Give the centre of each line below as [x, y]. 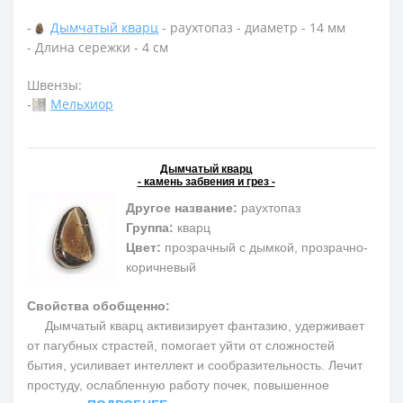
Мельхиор [82, 103]
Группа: [150, 227]
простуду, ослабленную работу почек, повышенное [178, 385]
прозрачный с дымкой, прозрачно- [264, 247]
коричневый [161, 267]
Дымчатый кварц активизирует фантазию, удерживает [196, 325]
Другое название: [182, 207]
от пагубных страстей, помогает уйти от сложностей [181, 345]
